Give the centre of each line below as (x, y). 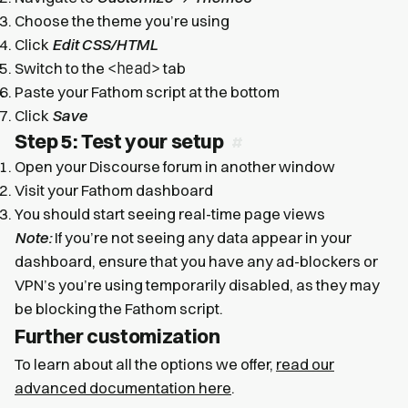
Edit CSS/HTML (105, 44)
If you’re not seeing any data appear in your (202, 237)
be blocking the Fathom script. (119, 308)
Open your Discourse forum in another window (175, 166)
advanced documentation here (123, 388)
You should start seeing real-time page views (170, 214)
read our (305, 364)
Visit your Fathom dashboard (114, 190)
